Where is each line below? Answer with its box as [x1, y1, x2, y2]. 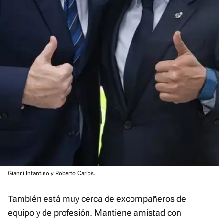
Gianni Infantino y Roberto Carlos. [8, 169, 97, 176]
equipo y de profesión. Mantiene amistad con [8, 207, 181, 218]
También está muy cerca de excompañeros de [8, 193, 186, 204]
